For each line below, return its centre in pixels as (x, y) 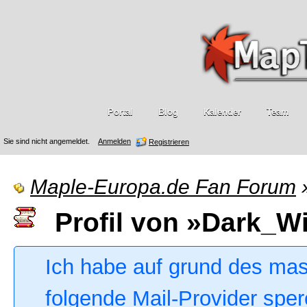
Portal (120, 112)
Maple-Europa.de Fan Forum (163, 187)
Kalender (222, 112)
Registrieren (169, 142)
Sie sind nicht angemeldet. (47, 141)
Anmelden (114, 141)
